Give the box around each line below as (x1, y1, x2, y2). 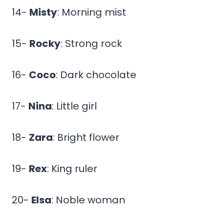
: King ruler (47, 161, 97, 175)
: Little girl (52, 99, 97, 113)
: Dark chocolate (56, 67, 136, 82)
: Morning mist (57, 5, 126, 19)
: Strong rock (61, 36, 122, 50)
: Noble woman (51, 193, 125, 207)
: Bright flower (53, 130, 119, 144)
